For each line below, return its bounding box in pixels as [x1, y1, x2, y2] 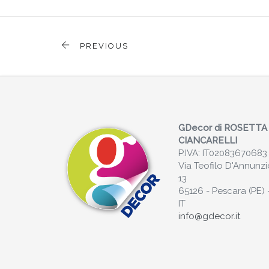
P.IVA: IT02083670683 [178, 148, 267, 159]
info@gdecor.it [178, 211, 240, 222]
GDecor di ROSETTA [178, 122, 267, 134]
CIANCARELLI [178, 135, 237, 147]
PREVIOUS [77, 41, 128, 51]
